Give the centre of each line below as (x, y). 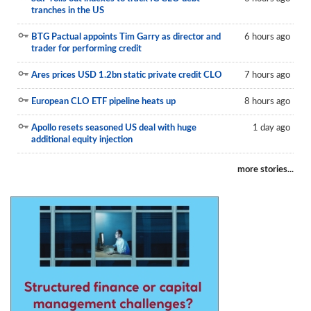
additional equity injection (82, 140)
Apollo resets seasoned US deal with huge (114, 128)
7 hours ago (267, 75)
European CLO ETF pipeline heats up (103, 102)
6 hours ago (267, 37)
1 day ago (271, 128)
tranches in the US (68, 11)
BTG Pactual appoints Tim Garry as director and (126, 37)
